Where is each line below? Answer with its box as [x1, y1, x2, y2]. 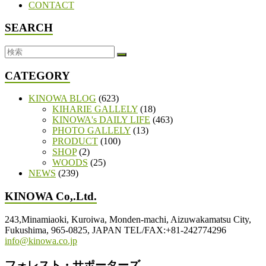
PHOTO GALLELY [52, 125, 131, 136]
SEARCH [5, 21, 53, 34]
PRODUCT [52, 136, 98, 147]
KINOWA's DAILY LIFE [52, 115, 150, 125]
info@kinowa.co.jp [5, 235, 77, 246]
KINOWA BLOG [28, 93, 96, 104]
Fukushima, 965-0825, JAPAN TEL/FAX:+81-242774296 [5, 224, 226, 235]
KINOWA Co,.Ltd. [5, 190, 97, 203]
